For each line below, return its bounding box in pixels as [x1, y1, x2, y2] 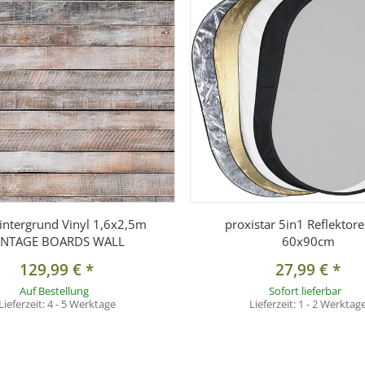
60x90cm [281, 233, 335, 250]
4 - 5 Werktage [46, 297, 116, 312]
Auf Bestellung [19, 284, 89, 299]
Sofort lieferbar [269, 284, 342, 299]
